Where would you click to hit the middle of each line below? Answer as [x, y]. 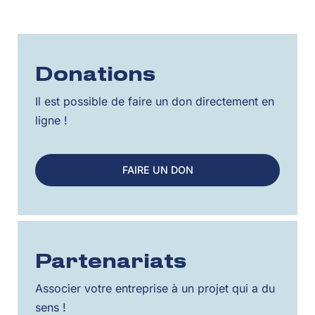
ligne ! [51, 120]
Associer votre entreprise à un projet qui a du [155, 289]
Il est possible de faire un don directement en [155, 101]
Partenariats [111, 263]
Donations [96, 75]
